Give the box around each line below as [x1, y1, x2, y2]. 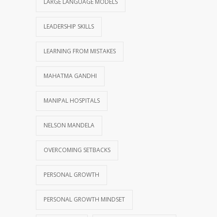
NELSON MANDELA [44, 121, 94, 130]
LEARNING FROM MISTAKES [44, 47, 116, 56]
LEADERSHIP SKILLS [44, 22, 94, 31]
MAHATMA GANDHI [44, 72, 97, 80]
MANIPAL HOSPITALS [44, 96, 100, 105]
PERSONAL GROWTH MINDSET [44, 195, 125, 204]
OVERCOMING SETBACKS [44, 146, 110, 155]
